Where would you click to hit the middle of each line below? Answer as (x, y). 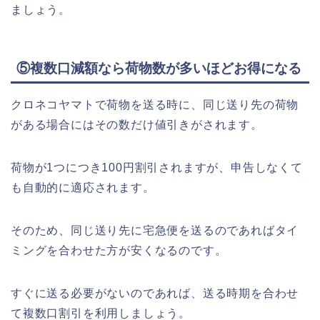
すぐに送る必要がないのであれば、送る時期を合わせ (155, 294)
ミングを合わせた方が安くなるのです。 (119, 251)
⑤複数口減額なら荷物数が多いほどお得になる (159, 69)
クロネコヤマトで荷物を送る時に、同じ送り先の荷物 (155, 105)
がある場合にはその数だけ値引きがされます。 (137, 125)
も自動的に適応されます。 (83, 188)
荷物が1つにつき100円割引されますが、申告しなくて (157, 168)
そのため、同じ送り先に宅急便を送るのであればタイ (155, 231)
